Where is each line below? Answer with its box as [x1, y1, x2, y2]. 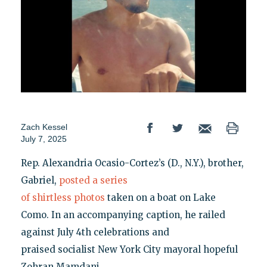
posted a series [58, 175, 128, 187]
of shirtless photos [20, 192, 105, 204]
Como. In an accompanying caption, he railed [20, 209, 225, 221]
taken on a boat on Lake [104, 192, 216, 204]
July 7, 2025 [20, 134, 67, 144]
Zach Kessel [20, 122, 67, 132]
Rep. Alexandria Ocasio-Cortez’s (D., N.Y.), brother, [20, 157, 244, 169]
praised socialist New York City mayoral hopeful [20, 244, 238, 256]
